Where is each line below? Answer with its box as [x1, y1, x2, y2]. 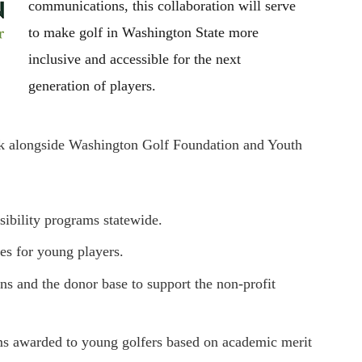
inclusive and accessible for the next [27, 51, 241, 68]
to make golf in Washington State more [27, 24, 259, 41]
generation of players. [27, 78, 156, 95]
